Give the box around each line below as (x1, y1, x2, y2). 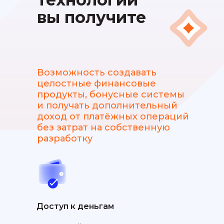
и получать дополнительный (37, 100, 177, 111)
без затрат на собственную (37, 122, 170, 133)
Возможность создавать (37, 67, 156, 78)
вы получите (37, 7, 146, 27)
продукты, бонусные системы (37, 89, 184, 100)
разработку (37, 133, 92, 144)
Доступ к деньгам (36, 201, 114, 211)
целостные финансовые (37, 78, 156, 89)
